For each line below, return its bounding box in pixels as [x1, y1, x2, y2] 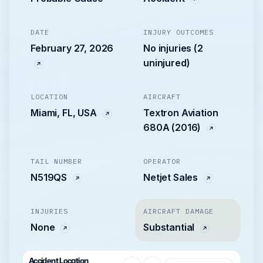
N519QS [31, 171, 69, 184]
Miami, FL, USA [31, 107, 99, 119]
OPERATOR [143, 157, 181, 166]
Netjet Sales [143, 171, 200, 184]
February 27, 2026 [31, 42, 114, 55]
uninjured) [143, 57, 190, 69]
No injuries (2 [143, 42, 203, 55]
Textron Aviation [143, 107, 218, 119]
